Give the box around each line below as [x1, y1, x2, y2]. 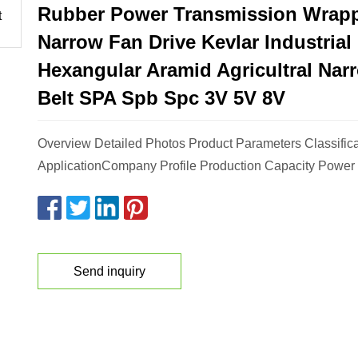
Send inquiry [74, 264, 145, 278]
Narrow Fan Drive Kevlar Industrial [38, 31, 352, 54]
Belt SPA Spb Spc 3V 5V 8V [38, 87, 285, 109]
